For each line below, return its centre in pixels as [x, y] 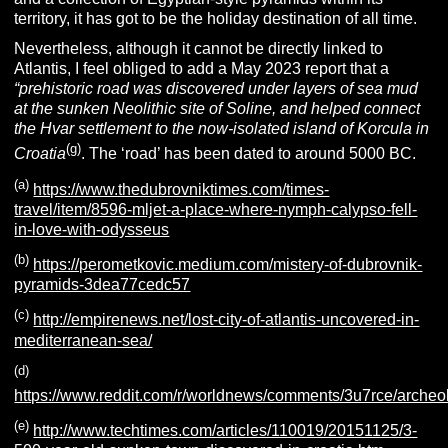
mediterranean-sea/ [83, 340]
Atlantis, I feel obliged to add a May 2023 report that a [202, 69]
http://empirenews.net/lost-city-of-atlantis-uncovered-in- [226, 320]
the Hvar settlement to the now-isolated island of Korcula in [222, 129]
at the [34, 109]
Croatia [40, 154]
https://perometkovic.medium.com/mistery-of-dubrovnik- [228, 265]
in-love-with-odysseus [92, 229]
